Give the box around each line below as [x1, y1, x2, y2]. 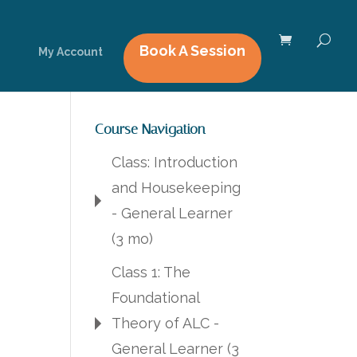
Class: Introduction [112, 154, 238, 171]
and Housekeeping [112, 179, 241, 196]
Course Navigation [95, 120, 206, 138]
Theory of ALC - [112, 315, 220, 331]
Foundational [112, 289, 200, 306]
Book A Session [139, 42, 245, 59]
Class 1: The [112, 264, 191, 280]
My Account [38, 45, 103, 58]
